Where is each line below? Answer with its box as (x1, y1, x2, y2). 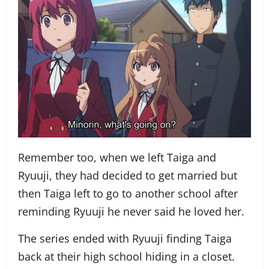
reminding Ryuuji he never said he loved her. (18, 204, 244, 219)
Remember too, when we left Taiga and (18, 150, 216, 165)
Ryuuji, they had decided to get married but (18, 168, 237, 183)
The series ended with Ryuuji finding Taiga (18, 231, 232, 246)
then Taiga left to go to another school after (18, 186, 238, 201)
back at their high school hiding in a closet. (18, 249, 235, 264)
